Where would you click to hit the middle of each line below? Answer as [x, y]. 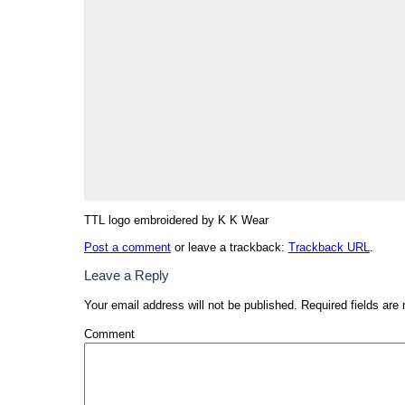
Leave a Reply [126, 276]
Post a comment [127, 248]
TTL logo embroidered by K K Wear [176, 221]
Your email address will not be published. [190, 306]
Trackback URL [329, 248]
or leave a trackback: [229, 248]
